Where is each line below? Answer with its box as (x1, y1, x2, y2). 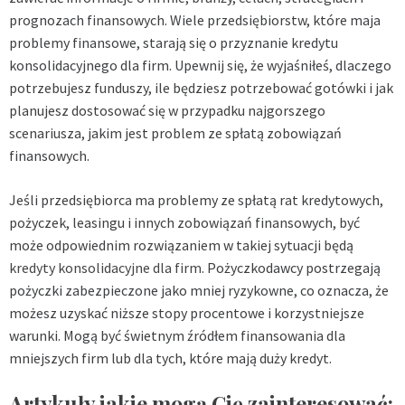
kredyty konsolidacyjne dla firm (9, 259, 202, 278)
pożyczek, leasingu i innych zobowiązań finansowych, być (9, 213, 360, 232)
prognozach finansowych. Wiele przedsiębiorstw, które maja (9, 11, 381, 30)
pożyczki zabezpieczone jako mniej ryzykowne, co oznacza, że (9, 281, 389, 300)
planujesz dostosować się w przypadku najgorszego (9, 101, 325, 120)
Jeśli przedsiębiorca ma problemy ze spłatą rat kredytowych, (9, 191, 383, 210)
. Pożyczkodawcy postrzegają (202, 259, 381, 278)
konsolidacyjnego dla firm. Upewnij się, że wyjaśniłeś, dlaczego (9, 56, 391, 75)
